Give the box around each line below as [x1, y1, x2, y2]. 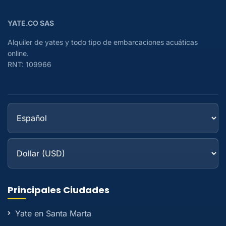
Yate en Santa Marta [15, 208, 91, 219]
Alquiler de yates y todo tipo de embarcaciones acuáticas [8, 38, 198, 47]
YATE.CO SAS [8, 19, 54, 28]
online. [8, 49, 29, 58]
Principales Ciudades [8, 184, 109, 197]
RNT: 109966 [8, 60, 51, 69]
